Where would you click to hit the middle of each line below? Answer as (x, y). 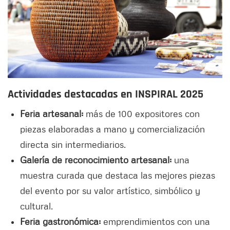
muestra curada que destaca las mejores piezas (118, 175)
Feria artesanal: (53, 114)
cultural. (36, 206)
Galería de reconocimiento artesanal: (96, 160)
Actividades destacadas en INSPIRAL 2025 (106, 95)
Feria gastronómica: (62, 222)
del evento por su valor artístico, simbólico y (110, 191)
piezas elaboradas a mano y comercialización (112, 129)
